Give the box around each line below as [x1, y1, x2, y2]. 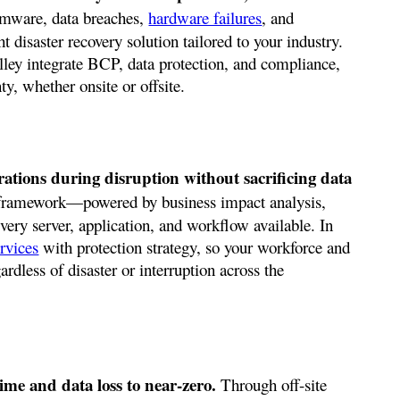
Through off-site [216, 372, 328, 396]
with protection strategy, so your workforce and [38, 236, 351, 259]
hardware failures [148, 5, 262, 29]
